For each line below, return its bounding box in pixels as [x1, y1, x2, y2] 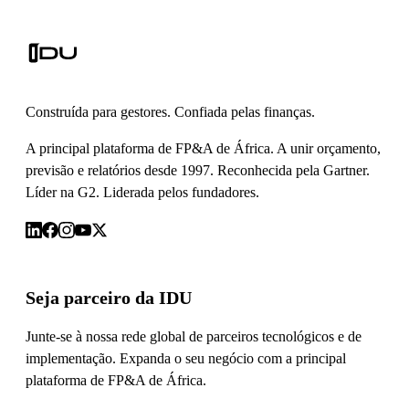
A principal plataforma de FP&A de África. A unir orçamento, [26, 141, 381, 156]
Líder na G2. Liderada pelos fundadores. [26, 184, 259, 200]
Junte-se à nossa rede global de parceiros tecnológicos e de [26, 328, 362, 344]
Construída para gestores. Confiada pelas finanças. [26, 104, 315, 120]
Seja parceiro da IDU [26, 287, 192, 308]
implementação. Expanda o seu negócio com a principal [26, 350, 346, 366]
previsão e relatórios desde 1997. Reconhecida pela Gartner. [26, 163, 370, 178]
